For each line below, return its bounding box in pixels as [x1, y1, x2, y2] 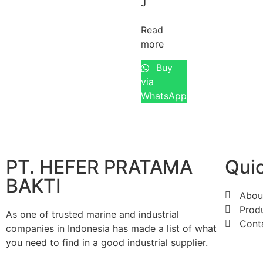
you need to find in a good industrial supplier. [6, 237, 208, 249]
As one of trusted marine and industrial [6, 208, 179, 221]
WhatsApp [141, 90, 187, 102]
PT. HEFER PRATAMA [6, 156, 193, 179]
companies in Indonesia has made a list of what [6, 222, 217, 235]
